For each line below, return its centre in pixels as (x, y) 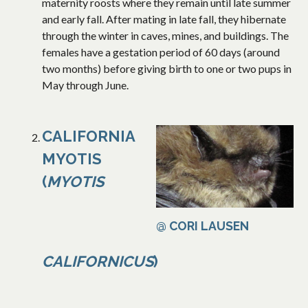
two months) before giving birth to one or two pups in (167, 69)
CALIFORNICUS (98, 262)
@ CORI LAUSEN (202, 226)
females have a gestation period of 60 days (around (161, 52)
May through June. (85, 85)
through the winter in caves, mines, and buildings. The (165, 36)
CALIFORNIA (88, 136)
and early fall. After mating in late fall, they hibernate (164, 19)
